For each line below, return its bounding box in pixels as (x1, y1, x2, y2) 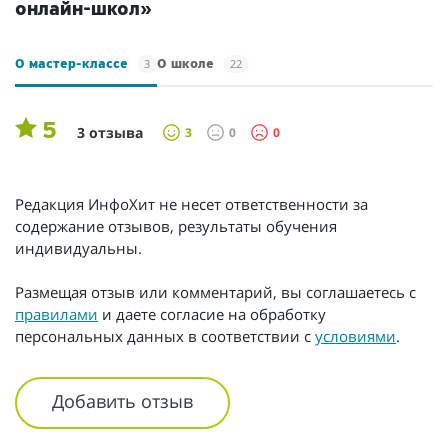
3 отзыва (77, 122, 143, 142)
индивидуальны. (15, 237, 142, 258)
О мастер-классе (15, 56, 132, 72)
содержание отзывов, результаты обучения (15, 215, 337, 236)
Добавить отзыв (52, 389, 194, 414)
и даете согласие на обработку (98, 303, 326, 324)
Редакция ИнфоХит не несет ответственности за (15, 193, 368, 214)
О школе (157, 56, 218, 72)
